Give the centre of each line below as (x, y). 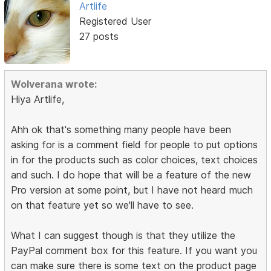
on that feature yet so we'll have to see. (103, 205)
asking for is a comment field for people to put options (135, 144)
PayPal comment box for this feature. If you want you (134, 250)
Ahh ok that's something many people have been (121, 129)
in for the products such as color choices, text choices (135, 159)
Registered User (115, 21)
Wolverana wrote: (54, 84)
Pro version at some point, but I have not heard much (132, 190)
